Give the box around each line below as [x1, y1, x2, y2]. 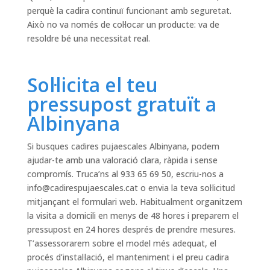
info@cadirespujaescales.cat [27, 182, 138, 194]
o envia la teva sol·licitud [137, 182, 235, 194]
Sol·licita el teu [27, 72, 158, 98]
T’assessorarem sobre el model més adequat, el [27, 237, 216, 250]
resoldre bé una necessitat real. [27, 33, 150, 45]
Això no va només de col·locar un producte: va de [27, 19, 219, 31]
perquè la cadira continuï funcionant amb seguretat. [27, 5, 231, 17]
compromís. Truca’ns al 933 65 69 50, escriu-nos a [27, 168, 224, 180]
